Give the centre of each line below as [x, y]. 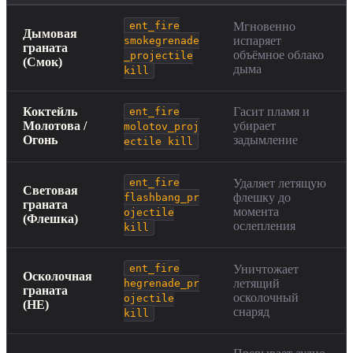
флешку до [262, 198]
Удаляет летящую [280, 184]
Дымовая [50, 34]
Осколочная [58, 277]
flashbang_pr [162, 198]
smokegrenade [162, 41]
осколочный [266, 298]
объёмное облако [279, 55]
